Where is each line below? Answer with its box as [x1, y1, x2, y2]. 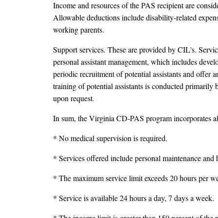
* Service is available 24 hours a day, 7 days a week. [53, 193, 214, 203]
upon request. [53, 93, 94, 104]
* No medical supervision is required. [53, 133, 167, 144]
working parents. [53, 24, 104, 35]
